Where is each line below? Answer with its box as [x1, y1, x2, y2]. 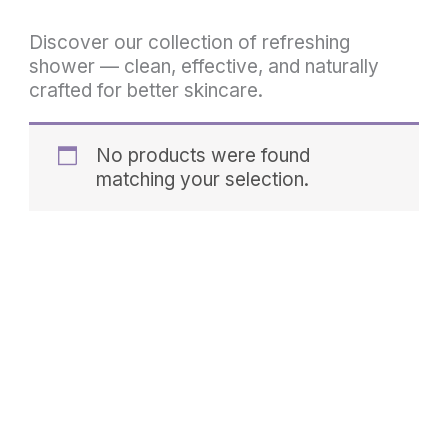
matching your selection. [95, 167, 309, 191]
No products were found [95, 143, 310, 167]
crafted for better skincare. [29, 78, 264, 102]
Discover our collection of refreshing [29, 30, 351, 54]
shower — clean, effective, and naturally [29, 54, 380, 78]
